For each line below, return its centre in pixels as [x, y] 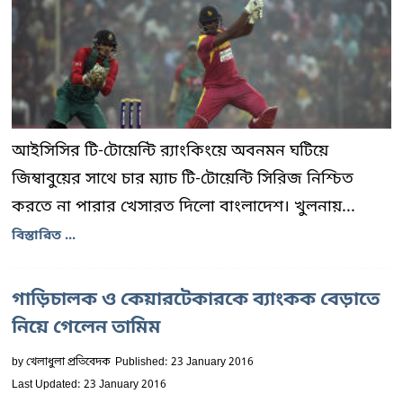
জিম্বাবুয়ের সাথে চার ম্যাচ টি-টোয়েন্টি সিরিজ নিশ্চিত [183, 179]
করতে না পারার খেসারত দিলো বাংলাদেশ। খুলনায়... [184, 207]
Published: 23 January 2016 [184, 363]
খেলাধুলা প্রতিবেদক [68, 363]
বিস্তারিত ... [44, 236]
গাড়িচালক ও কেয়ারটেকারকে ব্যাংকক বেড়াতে [196, 300]
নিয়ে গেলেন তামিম [86, 328]
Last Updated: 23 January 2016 [89, 385]
